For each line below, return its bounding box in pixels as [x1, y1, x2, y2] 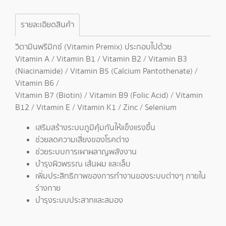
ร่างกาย [35, 183, 61, 194]
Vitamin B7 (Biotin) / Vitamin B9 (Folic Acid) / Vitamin [15, 90, 203, 101]
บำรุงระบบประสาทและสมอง [35, 195, 123, 206]
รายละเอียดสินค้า [21, 19, 74, 31]
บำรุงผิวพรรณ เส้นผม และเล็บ [35, 158, 131, 170]
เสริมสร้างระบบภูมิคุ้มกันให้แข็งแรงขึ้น [35, 122, 155, 134]
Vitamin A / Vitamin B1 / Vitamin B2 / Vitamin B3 [15, 53, 187, 65]
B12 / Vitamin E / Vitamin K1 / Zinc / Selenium [15, 102, 177, 114]
